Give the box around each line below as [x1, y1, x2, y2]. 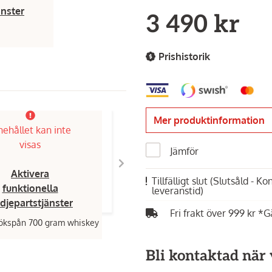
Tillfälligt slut [152, 174, 210, 187]
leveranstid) [152, 184, 203, 197]
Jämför [170, 144, 199, 157]
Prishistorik [158, 50, 210, 63]
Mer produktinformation [154, 114, 265, 126]
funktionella [2, 182, 58, 194]
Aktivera [11, 168, 49, 180]
